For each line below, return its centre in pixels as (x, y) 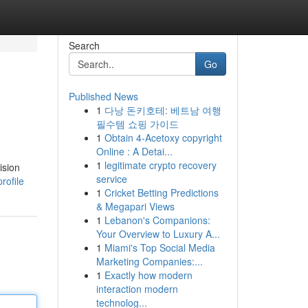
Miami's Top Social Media (159, 247)
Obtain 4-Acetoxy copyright (163, 137)
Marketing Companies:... (149, 261)
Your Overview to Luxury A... (158, 234)
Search (84, 45)
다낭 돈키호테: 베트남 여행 (163, 110)
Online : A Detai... (134, 151)
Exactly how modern (148, 275)
